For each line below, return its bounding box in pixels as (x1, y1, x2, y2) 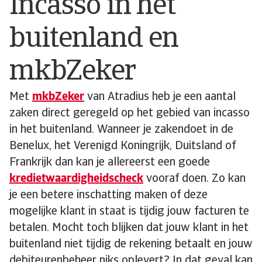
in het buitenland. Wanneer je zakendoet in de (9, 124, 233, 136)
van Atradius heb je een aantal (84, 91, 236, 103)
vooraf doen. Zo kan (143, 173, 246, 185)
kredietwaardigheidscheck (9, 173, 143, 185)
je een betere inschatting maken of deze (9, 189, 208, 201)
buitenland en (9, 26, 178, 54)
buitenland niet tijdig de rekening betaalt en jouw (9, 239, 253, 250)
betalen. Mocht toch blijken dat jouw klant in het (9, 222, 249, 234)
